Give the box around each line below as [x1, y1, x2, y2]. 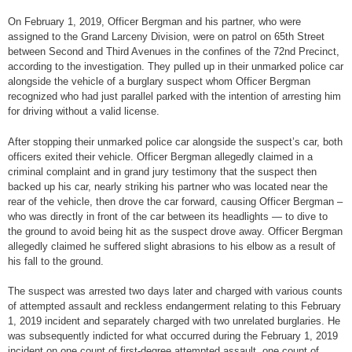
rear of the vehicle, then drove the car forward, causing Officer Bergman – [8, 195, 343, 207]
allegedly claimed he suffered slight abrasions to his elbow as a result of [8, 240, 335, 252]
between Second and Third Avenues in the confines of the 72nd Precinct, [8, 46, 339, 58]
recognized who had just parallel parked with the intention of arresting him [8, 90, 341, 103]
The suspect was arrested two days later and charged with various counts [8, 285, 343, 298]
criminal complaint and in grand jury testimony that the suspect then [8, 165, 317, 178]
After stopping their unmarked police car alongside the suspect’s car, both [8, 135, 343, 148]
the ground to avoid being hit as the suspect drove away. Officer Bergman [8, 225, 343, 237]
